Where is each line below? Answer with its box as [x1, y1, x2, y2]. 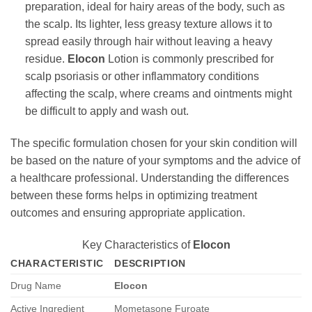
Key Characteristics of [81, 238, 193, 251]
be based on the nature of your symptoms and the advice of [10, 155, 300, 167]
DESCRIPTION [114, 257, 187, 269]
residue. [24, 53, 68, 65]
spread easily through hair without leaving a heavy [24, 36, 272, 48]
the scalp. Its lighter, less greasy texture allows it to [24, 18, 272, 31]
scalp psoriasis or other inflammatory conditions [24, 70, 259, 83]
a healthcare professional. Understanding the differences [10, 172, 289, 185]
